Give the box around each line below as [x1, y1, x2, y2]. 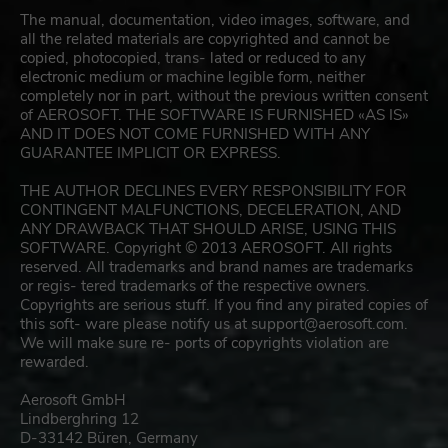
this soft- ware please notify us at [20, 314, 251, 335]
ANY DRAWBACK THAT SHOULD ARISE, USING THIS [20, 219, 396, 240]
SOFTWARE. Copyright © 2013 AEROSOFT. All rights [20, 238, 392, 259]
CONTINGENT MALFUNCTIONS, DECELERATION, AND [20, 200, 401, 221]
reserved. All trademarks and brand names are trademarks [20, 257, 413, 278]
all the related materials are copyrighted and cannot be [20, 29, 390, 50]
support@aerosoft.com [251, 314, 404, 335]
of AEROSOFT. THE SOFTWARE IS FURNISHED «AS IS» [20, 105, 409, 126]
